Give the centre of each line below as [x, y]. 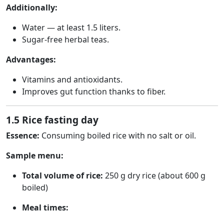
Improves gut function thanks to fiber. [94, 91]
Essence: [23, 135]
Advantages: [31, 59]
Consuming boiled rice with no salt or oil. [118, 135]
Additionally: [32, 7]
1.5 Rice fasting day [52, 120]
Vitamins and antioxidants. [72, 79]
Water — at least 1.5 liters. [71, 27]
